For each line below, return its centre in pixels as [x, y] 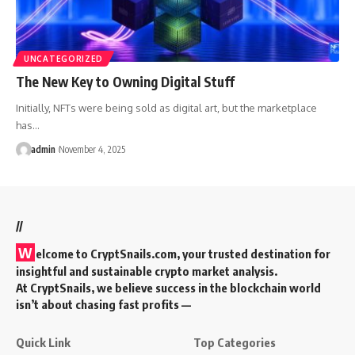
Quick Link [43, 343]
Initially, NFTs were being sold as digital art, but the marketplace [166, 107]
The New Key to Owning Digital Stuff [125, 81]
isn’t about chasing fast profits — [103, 305]
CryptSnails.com [134, 254]
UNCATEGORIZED [64, 58]
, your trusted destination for [254, 254]
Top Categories [235, 343]
